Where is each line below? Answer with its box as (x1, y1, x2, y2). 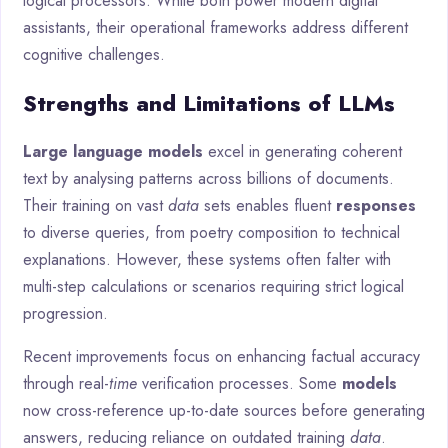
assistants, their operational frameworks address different (23, 16, 408, 40)
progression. (23, 302, 108, 326)
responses (336, 194, 416, 218)
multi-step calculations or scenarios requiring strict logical (23, 275, 404, 299)
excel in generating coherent (203, 140, 402, 164)
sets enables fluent (199, 194, 336, 218)
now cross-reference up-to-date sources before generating (23, 399, 425, 423)
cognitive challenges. (23, 43, 165, 67)
